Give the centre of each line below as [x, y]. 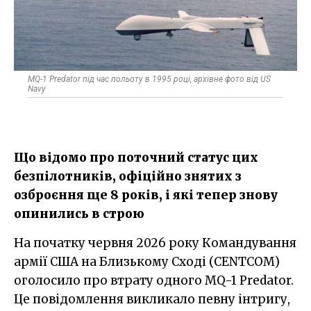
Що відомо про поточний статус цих [136, 157]
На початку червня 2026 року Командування [19, 243]
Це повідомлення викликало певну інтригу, [152, 299]
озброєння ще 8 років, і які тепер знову [146, 195]
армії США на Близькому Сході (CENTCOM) [147, 261]
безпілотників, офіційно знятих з [128, 176]
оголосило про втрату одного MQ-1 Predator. [154, 280]
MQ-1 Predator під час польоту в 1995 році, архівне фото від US [149, 79]
